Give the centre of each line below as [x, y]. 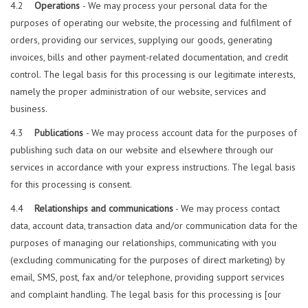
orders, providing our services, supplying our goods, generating [141, 40]
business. [29, 109]
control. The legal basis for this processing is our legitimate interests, [153, 75]
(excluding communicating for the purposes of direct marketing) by [147, 260]
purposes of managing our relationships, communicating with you [143, 243]
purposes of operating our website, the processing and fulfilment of [151, 23]
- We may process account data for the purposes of [191, 133]
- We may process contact [227, 209]
